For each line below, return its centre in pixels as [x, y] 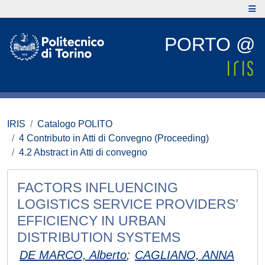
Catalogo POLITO [75, 124]
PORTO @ [210, 44]
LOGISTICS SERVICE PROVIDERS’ [127, 204]
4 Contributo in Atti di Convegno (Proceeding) [114, 138]
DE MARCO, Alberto [73, 255]
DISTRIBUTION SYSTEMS [99, 237]
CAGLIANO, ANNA [185, 255]
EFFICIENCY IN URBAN [92, 221]
